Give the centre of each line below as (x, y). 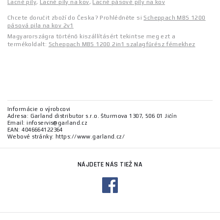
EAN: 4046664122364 (35, 129)
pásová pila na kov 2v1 (41, 25)
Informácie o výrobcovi (39, 109)
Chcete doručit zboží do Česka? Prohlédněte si (76, 17)
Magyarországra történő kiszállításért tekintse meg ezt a (92, 36)
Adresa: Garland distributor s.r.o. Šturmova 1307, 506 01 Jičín (92, 116)
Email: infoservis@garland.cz (48, 123)
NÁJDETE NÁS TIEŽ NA (110, 164)
